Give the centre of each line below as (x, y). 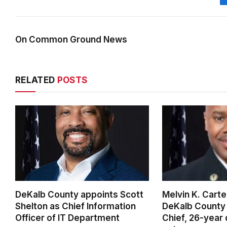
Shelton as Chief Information (75, 206)
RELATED (36, 80)
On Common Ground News (71, 40)
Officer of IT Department (67, 218)
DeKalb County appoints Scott (79, 194)
